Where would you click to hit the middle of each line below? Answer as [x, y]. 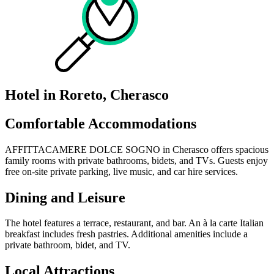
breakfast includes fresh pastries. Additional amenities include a [126, 234]
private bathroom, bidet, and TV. [68, 245]
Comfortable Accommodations [101, 123]
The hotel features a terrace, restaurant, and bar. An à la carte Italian [134, 223]
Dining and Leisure [65, 197]
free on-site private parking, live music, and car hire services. [121, 171]
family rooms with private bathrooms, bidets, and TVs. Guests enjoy [136, 160]
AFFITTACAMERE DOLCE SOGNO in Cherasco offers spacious [137, 149]
